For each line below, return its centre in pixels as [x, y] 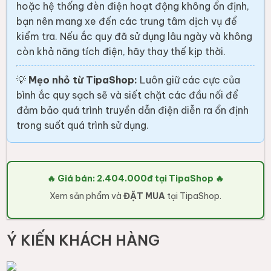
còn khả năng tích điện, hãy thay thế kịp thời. [121, 52]
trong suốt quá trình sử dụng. [83, 126]
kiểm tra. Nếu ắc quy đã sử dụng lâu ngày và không [135, 37]
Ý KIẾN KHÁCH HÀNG [83, 240]
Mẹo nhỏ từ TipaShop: [83, 80]
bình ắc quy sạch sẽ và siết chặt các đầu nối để [128, 95]
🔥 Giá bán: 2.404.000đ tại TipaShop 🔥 [135, 179]
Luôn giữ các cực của [189, 80]
